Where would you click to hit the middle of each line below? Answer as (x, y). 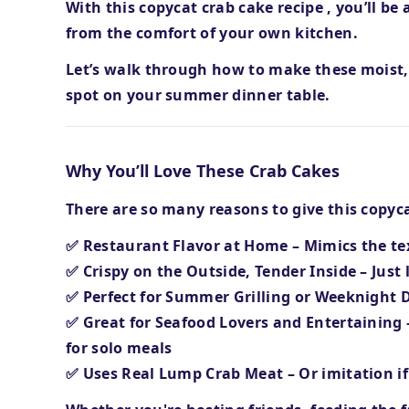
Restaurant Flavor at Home (187, 246)
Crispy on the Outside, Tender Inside (221, 271)
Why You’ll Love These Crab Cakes (203, 171)
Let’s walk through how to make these (213, 69)
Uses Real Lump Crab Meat (185, 373)
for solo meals (119, 348)
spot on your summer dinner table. (198, 95)
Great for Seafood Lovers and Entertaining (245, 322)
